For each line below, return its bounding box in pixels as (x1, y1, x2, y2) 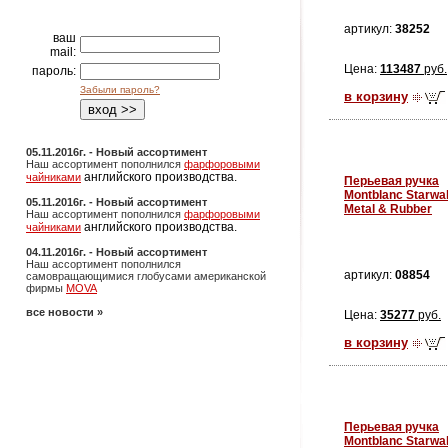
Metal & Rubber (344, 201, 432, 216)
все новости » (26, 306, 103, 318)
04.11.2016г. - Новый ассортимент (26, 246, 207, 258)
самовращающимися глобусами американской (26, 270, 266, 282)
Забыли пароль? (80, 84, 160, 95)
